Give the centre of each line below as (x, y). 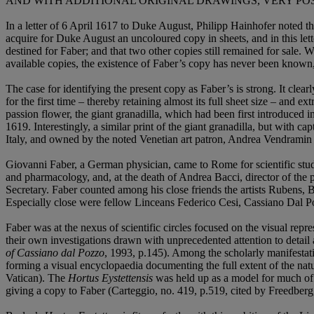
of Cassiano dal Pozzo (55, 253)
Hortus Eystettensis (110, 278)
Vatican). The (37, 278)
